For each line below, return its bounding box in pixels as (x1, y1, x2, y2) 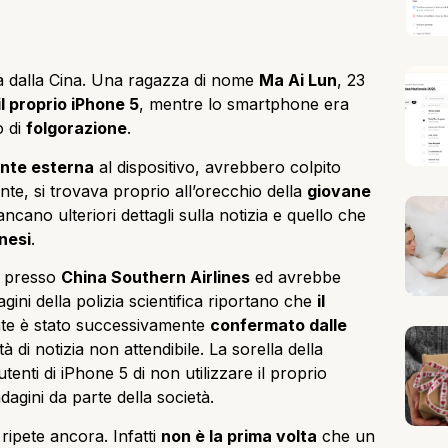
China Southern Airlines (61, 267, 250, 288)
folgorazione (26, 118, 127, 139)
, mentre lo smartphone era (139, 94, 349, 115)
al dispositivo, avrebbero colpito (94, 156, 341, 177)
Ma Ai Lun (259, 70, 337, 91)
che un (317, 425, 375, 446)
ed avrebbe (250, 267, 341, 288)
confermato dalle (210, 315, 347, 336)
